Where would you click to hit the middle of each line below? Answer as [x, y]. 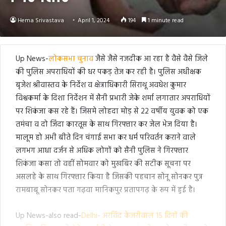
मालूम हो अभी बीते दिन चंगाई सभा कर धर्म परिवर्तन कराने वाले [106, 137]
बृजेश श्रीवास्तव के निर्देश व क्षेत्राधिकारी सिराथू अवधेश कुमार [101, 85]
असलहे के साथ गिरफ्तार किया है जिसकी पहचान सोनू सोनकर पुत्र [109, 177]
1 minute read [165, 20]
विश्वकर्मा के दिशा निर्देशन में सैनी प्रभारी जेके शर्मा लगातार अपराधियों [113, 98]
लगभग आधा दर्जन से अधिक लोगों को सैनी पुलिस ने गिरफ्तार [102, 151]
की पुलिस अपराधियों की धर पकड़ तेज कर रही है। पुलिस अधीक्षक [108, 72]
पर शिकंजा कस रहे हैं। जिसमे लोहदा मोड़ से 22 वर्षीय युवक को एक [112, 111]
